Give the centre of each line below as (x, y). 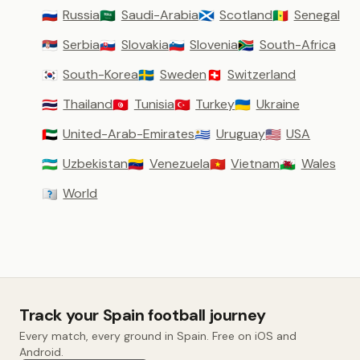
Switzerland (262, 74)
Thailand (88, 104)
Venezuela (179, 164)
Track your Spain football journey (143, 315)
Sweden (183, 74)
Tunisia (154, 104)
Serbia (82, 45)
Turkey (215, 104)
